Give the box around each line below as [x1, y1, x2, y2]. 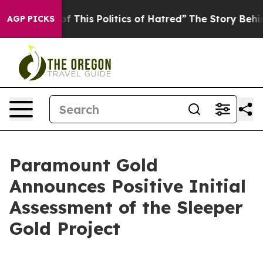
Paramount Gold [9, 154, 158, 176]
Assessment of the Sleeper [9, 196, 243, 218]
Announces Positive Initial [9, 175, 246, 197]
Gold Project [9, 217, 120, 240]
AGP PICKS [7, 14, 55, 24]
